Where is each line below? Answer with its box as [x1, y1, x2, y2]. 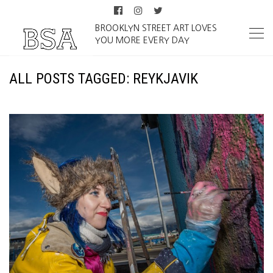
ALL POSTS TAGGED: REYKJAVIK [9, 70, 198, 87]
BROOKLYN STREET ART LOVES [95, 24, 218, 32]
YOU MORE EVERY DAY [95, 36, 190, 44]
